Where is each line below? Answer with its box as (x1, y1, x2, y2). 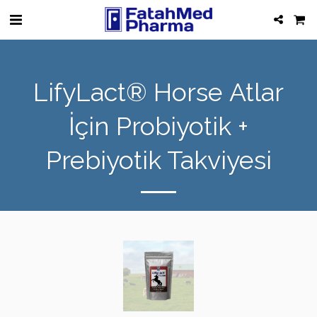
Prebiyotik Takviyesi (45, 145, 272, 175)
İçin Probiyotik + (69, 111, 248, 141)
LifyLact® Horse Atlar (33, 77, 284, 107)
